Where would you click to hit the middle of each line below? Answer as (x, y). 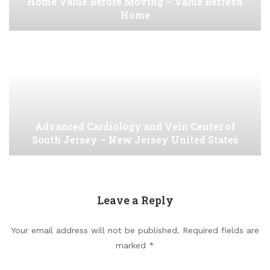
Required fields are (221, 231)
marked (132, 246)
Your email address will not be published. (95, 231)
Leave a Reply (135, 200)
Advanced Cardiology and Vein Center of (135, 127)
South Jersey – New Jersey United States (135, 140)
